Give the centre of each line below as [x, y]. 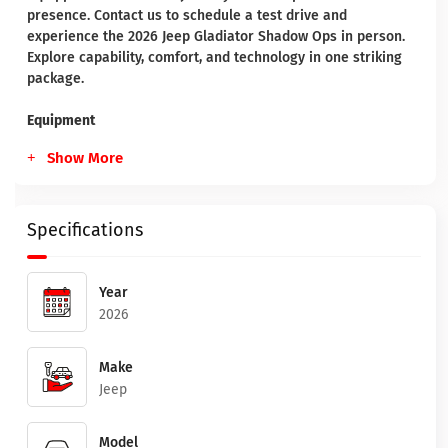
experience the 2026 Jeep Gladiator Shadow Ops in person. [216, 36]
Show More [85, 158]
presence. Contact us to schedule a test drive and [187, 15]
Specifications [85, 230]
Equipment [61, 120]
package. [55, 78]
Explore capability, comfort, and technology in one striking [214, 57]
